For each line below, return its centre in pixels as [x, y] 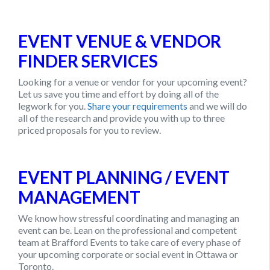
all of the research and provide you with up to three [121, 118]
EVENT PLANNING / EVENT [124, 177]
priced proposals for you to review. [89, 130]
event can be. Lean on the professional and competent [127, 230]
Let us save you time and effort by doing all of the [118, 93]
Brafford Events [84, 242]
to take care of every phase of [179, 242]
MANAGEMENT [79, 197]
